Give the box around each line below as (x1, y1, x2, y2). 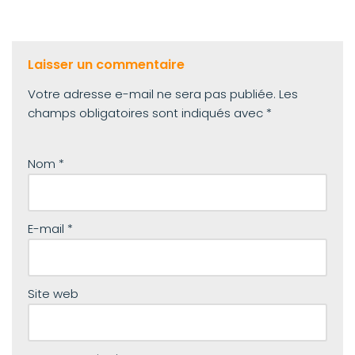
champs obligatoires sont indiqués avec (28, 105, 266, 121)
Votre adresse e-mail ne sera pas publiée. (28, 86, 276, 102)
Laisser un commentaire (28, 55, 185, 74)
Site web (28, 285, 78, 302)
